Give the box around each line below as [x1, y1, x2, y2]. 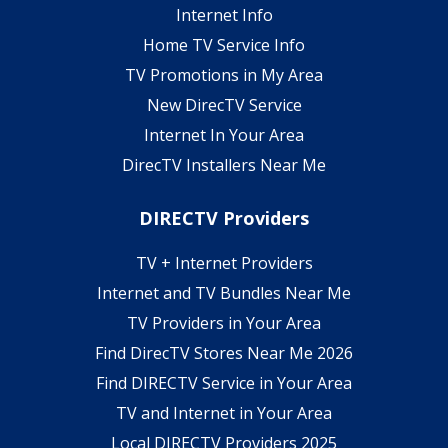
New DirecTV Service [146, 93, 302, 116]
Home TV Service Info [143, 33, 305, 56]
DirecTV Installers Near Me [122, 153, 326, 176]
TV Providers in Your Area [127, 311, 321, 334]
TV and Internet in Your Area [116, 401, 332, 424]
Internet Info [175, 3, 273, 26]
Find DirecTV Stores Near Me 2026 [95, 341, 353, 364]
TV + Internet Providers [135, 251, 313, 274]
